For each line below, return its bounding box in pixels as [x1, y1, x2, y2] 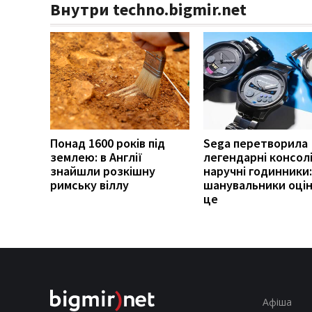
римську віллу [50, 176, 129, 193]
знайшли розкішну [50, 162, 155, 179]
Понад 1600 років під [50, 134, 165, 151]
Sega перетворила [203, 134, 308, 151]
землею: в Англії [50, 148, 143, 165]
